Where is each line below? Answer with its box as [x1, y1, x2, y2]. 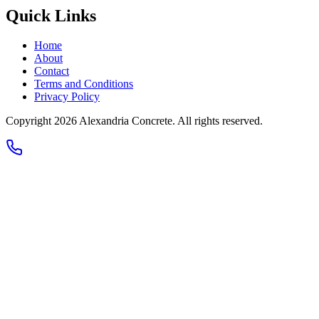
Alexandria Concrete [79, 115, 172, 127]
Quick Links [6, 6, 96, 25]
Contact [34, 65, 69, 78]
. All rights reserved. [172, 115, 263, 127]
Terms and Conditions [34, 78, 133, 90]
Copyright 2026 [6, 115, 79, 127]
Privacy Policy [34, 90, 100, 103]
